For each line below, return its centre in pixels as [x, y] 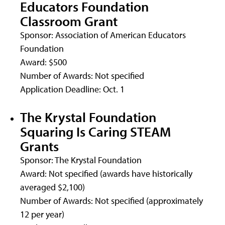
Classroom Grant [69, 21]
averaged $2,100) [52, 187]
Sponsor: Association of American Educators [103, 35]
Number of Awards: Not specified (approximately [111, 201]
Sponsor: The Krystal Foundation [81, 160]
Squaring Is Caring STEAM [95, 132]
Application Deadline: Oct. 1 [72, 89]
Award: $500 [43, 62]
